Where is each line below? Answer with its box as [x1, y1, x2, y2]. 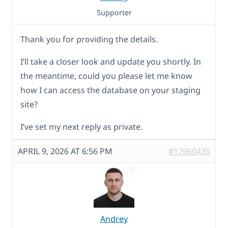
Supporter [96, 8, 132, 18]
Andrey [100, 213, 128, 225]
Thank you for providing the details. [20, 34, 158, 45]
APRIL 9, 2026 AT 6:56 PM [18, 146, 112, 157]
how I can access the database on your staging [20, 84, 201, 96]
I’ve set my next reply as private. [20, 121, 142, 133]
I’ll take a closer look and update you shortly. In [20, 56, 201, 68]
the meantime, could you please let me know [20, 70, 192, 82]
